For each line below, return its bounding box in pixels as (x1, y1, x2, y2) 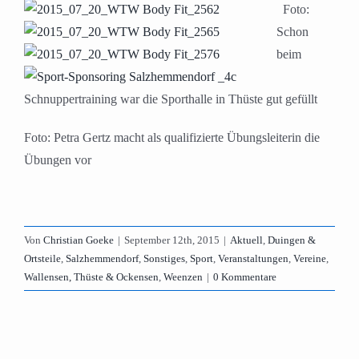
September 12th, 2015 (124, 234, 220, 247)
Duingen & (268, 234, 316, 247)
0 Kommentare (213, 271, 276, 284)
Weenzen (163, 271, 203, 284)
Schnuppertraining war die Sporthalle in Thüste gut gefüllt (24, 92, 317, 107)
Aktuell (230, 234, 263, 247)
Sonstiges (143, 252, 185, 265)
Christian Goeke (43, 234, 114, 247)
